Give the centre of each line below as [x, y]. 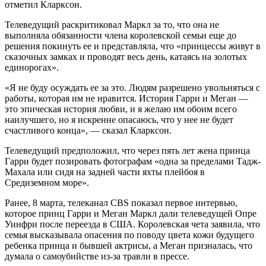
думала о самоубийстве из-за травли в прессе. [97, 256]
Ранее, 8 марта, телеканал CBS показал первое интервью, [121, 202]
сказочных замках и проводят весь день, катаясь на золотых [126, 56]
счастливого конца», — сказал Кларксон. [88, 130]
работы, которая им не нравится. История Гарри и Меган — [126, 98]
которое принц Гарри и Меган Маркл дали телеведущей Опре [131, 213]
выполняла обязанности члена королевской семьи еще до [121, 35]
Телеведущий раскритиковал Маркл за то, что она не [112, 24]
